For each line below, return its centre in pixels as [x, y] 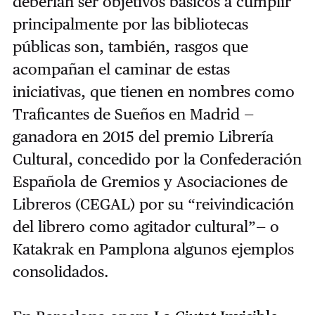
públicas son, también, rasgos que [130, 46]
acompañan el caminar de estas [121, 69]
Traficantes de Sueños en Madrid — [133, 114]
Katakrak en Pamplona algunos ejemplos [153, 249]
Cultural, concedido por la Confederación [157, 159]
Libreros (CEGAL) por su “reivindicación [153, 204]
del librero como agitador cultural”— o [146, 226]
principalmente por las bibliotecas [130, 24]
